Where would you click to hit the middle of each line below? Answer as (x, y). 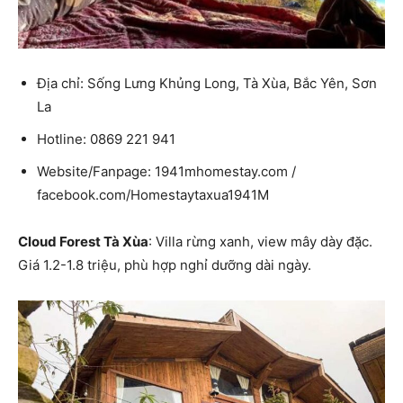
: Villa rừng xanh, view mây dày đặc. (260, 242)
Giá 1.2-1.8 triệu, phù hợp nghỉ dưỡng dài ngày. (165, 265)
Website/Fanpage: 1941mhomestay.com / (166, 172)
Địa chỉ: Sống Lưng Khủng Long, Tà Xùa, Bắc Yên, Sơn (207, 84)
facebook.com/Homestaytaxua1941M (153, 195)
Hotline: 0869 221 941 (106, 139)
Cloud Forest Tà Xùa (83, 242)
